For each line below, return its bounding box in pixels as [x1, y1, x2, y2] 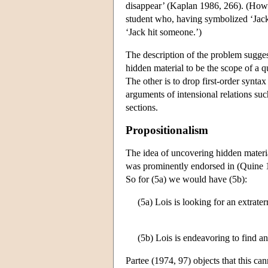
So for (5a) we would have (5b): [126, 173, 247, 184]
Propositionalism [126, 123, 208, 136]
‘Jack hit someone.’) [126, 26, 202, 37]
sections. [126, 102, 158, 112]
